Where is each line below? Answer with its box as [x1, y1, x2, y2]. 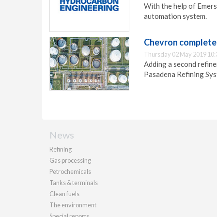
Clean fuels [49, 189, 79, 198]
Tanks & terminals [49, 178, 98, 186]
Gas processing [49, 156, 91, 164]
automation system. [144, 11, 207, 20]
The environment [49, 201, 96, 209]
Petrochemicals [49, 167, 91, 175]
